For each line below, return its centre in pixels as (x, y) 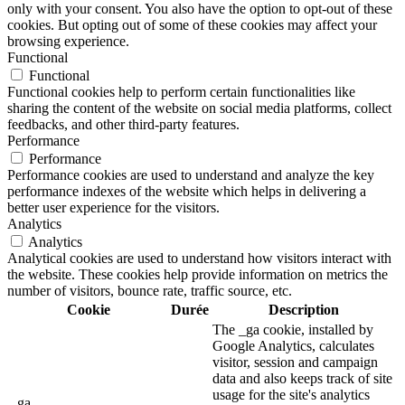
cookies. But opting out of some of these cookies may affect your (192, 24)
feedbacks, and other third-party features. (123, 124)
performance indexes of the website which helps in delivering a (187, 191)
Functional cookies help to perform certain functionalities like (181, 91)
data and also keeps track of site (302, 378)
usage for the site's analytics (291, 394)
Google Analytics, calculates (293, 345)
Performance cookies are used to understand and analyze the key (191, 174)
